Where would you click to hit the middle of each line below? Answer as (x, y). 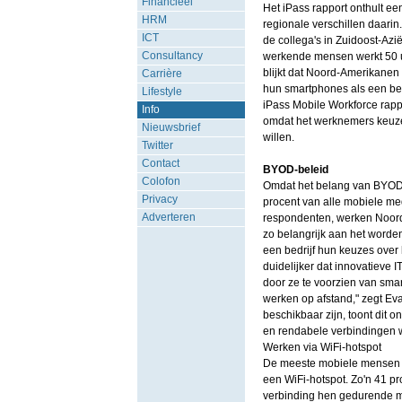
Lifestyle (162, 92)
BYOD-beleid (295, 170)
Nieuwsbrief (170, 127)
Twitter (157, 145)
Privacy (159, 199)
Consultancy (172, 56)
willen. (280, 137)
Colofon (161, 181)
